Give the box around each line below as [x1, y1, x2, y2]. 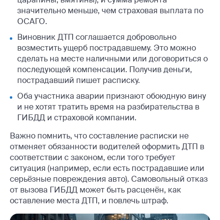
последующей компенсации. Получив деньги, [17, 64, 192, 75]
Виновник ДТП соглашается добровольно [17, 31, 176, 42]
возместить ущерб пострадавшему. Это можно [17, 42, 196, 53]
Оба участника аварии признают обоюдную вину [17, 90, 206, 101]
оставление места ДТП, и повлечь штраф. [10, 195, 168, 206]
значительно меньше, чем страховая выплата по [17, 5, 203, 16]
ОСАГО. [17, 16, 47, 27]
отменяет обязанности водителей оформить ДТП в [10, 141, 204, 152]
